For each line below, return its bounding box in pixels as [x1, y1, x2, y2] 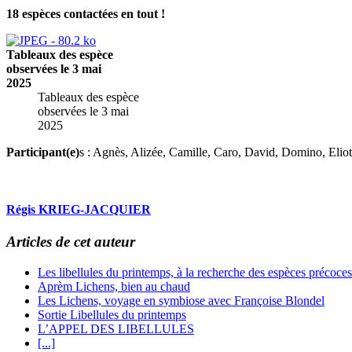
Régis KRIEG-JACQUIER [6, 203, 151, 217]
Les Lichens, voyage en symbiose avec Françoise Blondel [38, 294, 324, 308]
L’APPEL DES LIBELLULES [38, 322, 194, 336]
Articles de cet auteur [6, 233, 135, 251]
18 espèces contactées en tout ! [6, 6, 165, 20]
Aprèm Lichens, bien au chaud [38, 280, 190, 294]
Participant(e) [6, 145, 79, 159]
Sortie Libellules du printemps [38, 308, 186, 322]
